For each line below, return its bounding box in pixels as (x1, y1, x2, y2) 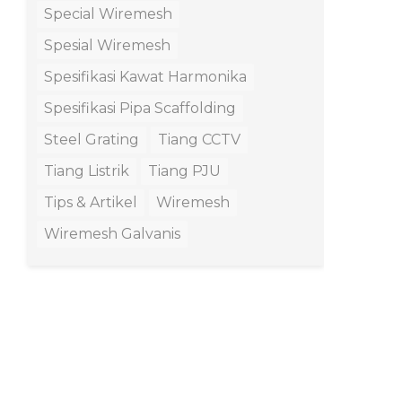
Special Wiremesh (44, 5, 172, 23)
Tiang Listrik (44, 162, 129, 180)
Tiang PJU (148, 162, 221, 180)
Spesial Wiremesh (44, 37, 170, 55)
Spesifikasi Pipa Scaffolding (44, 100, 236, 118)
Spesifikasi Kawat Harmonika (44, 68, 247, 86)
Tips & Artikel (44, 194, 137, 212)
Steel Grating (44, 131, 139, 149)
